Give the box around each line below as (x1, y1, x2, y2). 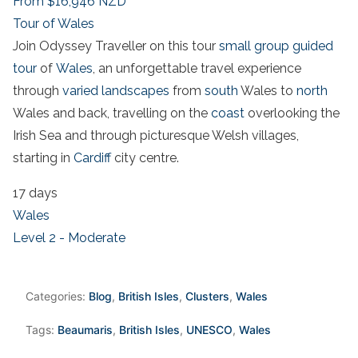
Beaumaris (58, 322, 113, 336)
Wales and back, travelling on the (13, 105, 211, 121)
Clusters (185, 288, 229, 303)
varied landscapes (62, 82, 169, 98)
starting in (13, 149, 70, 165)
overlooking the (245, 105, 340, 121)
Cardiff (70, 149, 111, 165)
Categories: (26, 288, 89, 303)
